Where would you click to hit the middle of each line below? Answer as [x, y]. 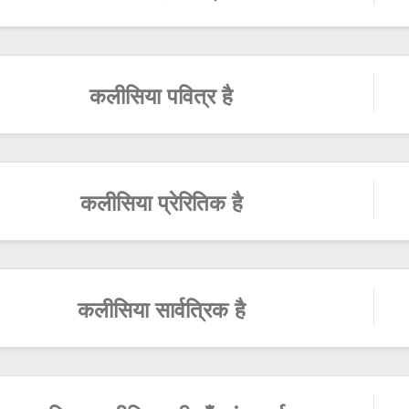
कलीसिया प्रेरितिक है [161, 206]
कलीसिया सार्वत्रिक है [161, 313]
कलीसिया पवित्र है [162, 100]
